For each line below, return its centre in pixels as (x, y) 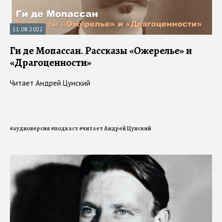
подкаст (66, 129)
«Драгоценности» (51, 63)
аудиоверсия (31, 129)
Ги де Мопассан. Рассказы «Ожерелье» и (101, 51)
